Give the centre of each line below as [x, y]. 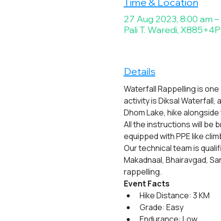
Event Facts [147, 184]
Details [139, 71]
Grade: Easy [161, 207]
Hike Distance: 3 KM [174, 195]
